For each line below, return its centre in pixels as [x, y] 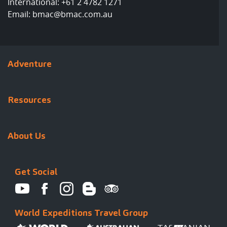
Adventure [30, 64]
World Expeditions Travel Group [81, 212]
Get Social [36, 172]
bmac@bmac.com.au [72, 14]
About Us [27, 136]
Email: [20, 14]
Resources [29, 100]
